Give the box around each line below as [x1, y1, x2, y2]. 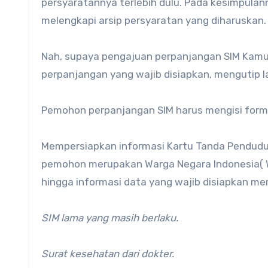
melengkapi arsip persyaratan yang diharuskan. [41, 14, 266, 26]
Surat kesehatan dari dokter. [41, 247, 174, 260]
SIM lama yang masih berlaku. [41, 211, 178, 224]
